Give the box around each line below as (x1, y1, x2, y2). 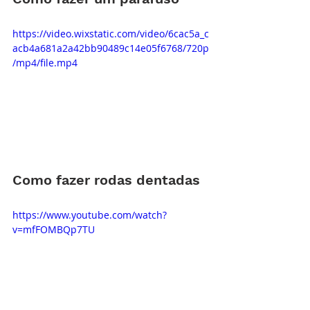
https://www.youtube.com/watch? (12, 208, 167, 221)
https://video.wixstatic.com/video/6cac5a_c (12, 26, 209, 40)
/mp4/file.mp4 (12, 55, 77, 69)
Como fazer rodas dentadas (12, 171, 200, 188)
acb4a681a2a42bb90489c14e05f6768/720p (12, 41, 209, 55)
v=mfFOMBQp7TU (12, 222, 95, 236)
